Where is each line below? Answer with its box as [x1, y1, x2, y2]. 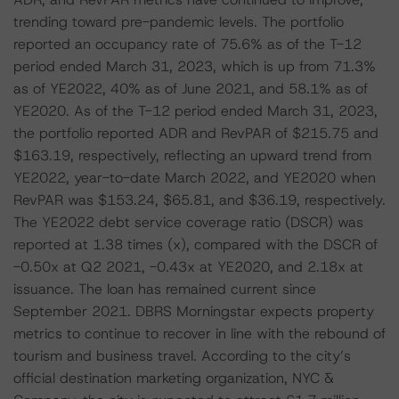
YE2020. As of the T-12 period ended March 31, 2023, [13, 102, 378, 120]
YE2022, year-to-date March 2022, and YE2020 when [13, 168, 376, 187]
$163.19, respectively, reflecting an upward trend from [13, 146, 371, 165]
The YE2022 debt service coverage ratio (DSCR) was [13, 213, 363, 232]
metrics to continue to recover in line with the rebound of [13, 324, 386, 343]
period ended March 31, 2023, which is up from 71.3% [13, 57, 376, 76]
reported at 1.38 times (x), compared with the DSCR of [13, 235, 378, 254]
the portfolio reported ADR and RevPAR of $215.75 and [13, 124, 379, 142]
